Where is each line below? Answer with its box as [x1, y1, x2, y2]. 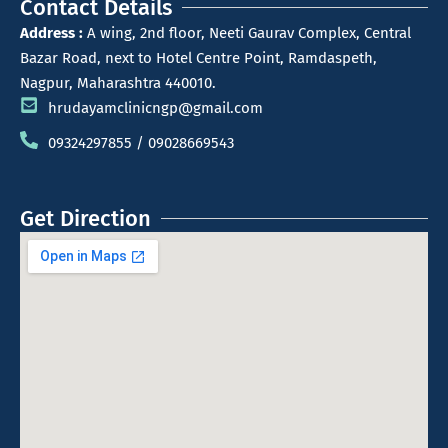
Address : [20, 23, 83, 42]
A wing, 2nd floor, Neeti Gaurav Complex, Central [83, 23, 411, 42]
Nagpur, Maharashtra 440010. [20, 73, 216, 92]
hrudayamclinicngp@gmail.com [47, 98, 263, 117]
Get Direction [20, 204, 151, 232]
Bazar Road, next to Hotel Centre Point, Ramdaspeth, [20, 48, 377, 67]
